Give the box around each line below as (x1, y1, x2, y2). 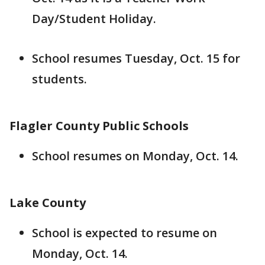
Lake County (9, 195, 86, 211)
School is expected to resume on (32, 225, 217, 241)
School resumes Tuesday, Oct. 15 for (32, 50, 240, 66)
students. (32, 71, 87, 87)
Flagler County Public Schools (9, 118, 189, 134)
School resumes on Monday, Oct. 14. (32, 148, 238, 164)
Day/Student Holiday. (32, 11, 156, 27)
